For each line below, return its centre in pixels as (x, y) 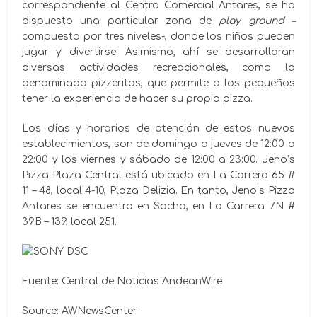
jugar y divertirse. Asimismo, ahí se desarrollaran (158, 52)
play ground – (257, 21)
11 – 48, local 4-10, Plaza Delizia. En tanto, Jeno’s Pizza (158, 190)
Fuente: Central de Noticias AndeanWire (122, 281)
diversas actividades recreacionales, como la (158, 67)
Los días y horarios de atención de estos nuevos (158, 128)
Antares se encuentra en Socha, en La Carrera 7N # (158, 206)
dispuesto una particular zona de (121, 21)
